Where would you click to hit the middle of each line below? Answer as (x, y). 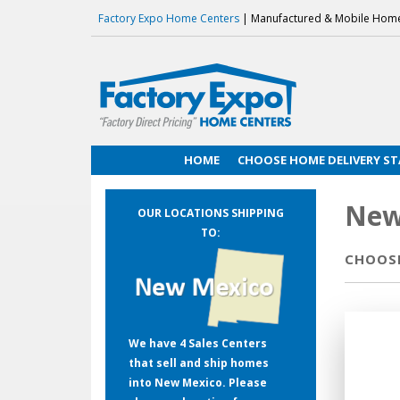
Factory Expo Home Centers (169, 18)
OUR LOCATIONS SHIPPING (211, 213)
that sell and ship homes (198, 362)
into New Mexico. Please (197, 382)
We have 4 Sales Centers (197, 343)
